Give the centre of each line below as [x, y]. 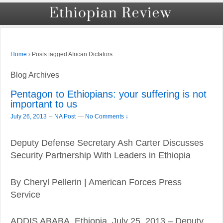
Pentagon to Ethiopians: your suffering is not [109, 94]
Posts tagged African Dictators [72, 54]
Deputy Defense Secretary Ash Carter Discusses [107, 143]
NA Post [65, 117]
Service [25, 194]
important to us [44, 104]
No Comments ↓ [107, 116]
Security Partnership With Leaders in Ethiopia [101, 156]
